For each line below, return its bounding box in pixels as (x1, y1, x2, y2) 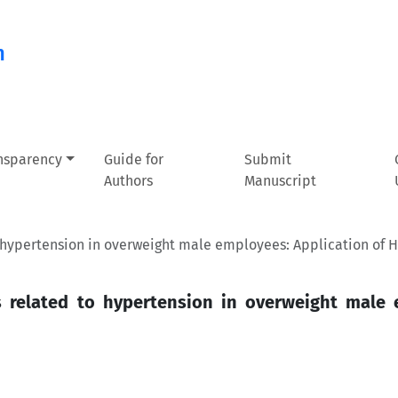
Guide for (104, 151, 164, 168)
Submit (243, 151, 291, 168)
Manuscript (243, 172, 316, 189)
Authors (104, 172, 154, 189)
